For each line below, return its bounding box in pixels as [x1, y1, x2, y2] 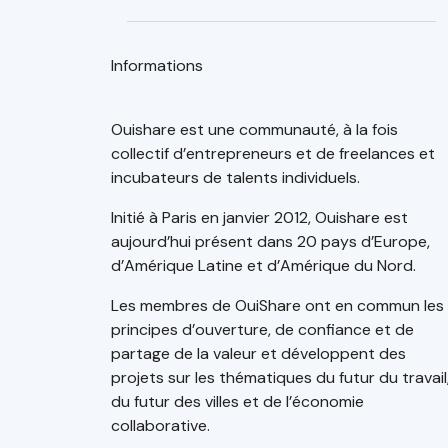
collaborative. [111, 414, 210, 436]
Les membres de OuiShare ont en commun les [111, 294, 444, 316]
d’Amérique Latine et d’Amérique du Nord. [111, 254, 416, 276]
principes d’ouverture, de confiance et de [111, 318, 414, 340]
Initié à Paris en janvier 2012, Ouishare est [111, 206, 408, 228]
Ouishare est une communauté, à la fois [111, 118, 398, 140]
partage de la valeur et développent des [111, 342, 406, 364]
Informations [111, 54, 203, 76]
